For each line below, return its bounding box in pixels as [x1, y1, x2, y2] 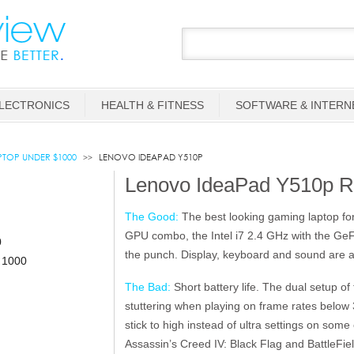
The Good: [124, 209, 179, 223]
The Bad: [124, 281, 174, 294]
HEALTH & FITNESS [101, 99, 204, 111]
